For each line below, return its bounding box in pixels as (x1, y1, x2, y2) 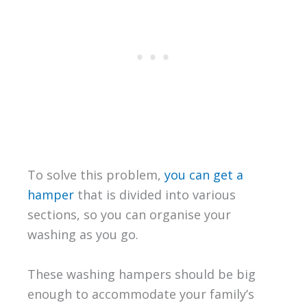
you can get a (164, 167, 243, 184)
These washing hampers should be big (27, 266, 256, 283)
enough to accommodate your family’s (27, 286, 254, 303)
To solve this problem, (27, 167, 164, 184)
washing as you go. (27, 226, 138, 243)
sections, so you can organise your (27, 206, 231, 223)
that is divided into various (73, 186, 236, 204)
